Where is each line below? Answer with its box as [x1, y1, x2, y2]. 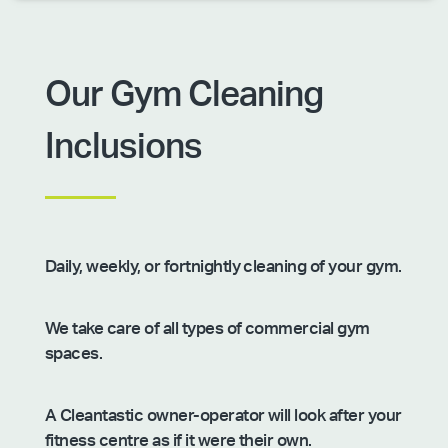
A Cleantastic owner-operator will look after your [44, 407, 402, 424]
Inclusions [44, 130, 202, 165]
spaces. [44, 345, 103, 362]
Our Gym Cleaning [44, 78, 323, 113]
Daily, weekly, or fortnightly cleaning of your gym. [44, 258, 402, 275]
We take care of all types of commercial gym [44, 320, 370, 337]
